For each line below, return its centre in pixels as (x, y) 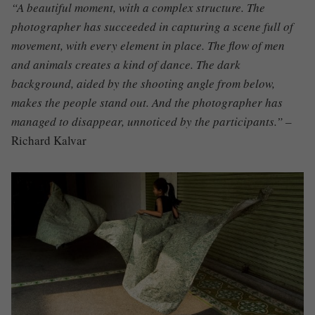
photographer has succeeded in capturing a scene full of (152, 26)
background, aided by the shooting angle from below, (143, 83)
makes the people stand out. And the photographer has (147, 102)
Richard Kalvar (49, 140)
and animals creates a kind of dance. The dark (126, 64)
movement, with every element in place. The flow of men (148, 45)
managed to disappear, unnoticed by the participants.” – (152, 121)
